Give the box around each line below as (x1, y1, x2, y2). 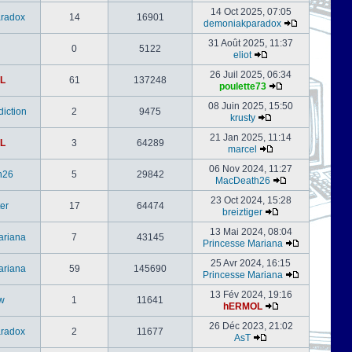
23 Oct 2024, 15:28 (210, 195, 291, 206)
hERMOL (222, 301, 262, 312)
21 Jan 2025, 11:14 (210, 132, 291, 143)
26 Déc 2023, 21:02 (208, 321, 293, 332)
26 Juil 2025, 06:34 (210, 69, 291, 80)
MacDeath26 (214, 175, 270, 186)
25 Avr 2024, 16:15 (211, 258, 291, 269)
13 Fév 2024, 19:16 (209, 289, 292, 300)
